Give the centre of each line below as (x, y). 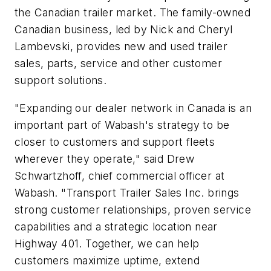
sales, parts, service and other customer (118, 64)
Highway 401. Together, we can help (107, 243)
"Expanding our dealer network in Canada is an (133, 108)
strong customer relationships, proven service (133, 209)
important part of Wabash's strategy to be (122, 125)
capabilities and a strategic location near (116, 226)
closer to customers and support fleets (115, 142)
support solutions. (61, 80)
